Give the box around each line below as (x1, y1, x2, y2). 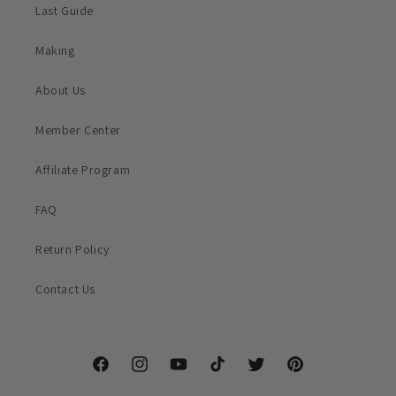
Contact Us (35, 281, 95, 297)
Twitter (246, 365, 286, 382)
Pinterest (285, 365, 335, 382)
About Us (35, 82, 86, 98)
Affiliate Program (35, 162, 131, 178)
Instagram (129, 365, 185, 382)
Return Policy (35, 241, 110, 257)
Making (35, 42, 75, 58)
